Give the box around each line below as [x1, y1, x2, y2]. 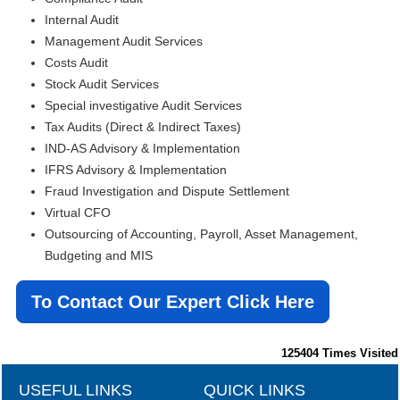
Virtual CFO [45, 205, 111, 221]
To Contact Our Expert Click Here [31, 292, 314, 312]
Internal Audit [45, 12, 119, 28]
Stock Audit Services [45, 77, 159, 92]
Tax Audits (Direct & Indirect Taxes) [45, 120, 241, 135]
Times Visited [322, 346, 398, 360]
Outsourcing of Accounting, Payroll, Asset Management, [45, 227, 358, 242]
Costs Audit [45, 55, 108, 71]
